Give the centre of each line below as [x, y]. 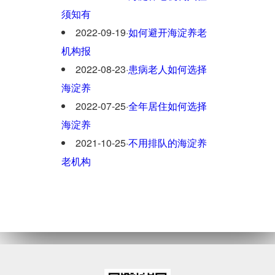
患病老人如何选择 [168, 69]
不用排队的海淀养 [168, 143]
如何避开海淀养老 [168, 33]
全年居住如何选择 [168, 106]
